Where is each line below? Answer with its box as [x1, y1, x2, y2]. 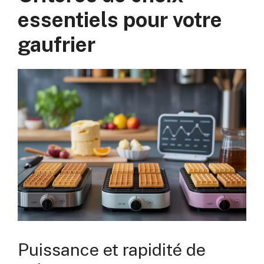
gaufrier [18, 32, 95, 57]
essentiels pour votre [18, 7, 222, 32]
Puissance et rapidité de [18, 239, 206, 260]
